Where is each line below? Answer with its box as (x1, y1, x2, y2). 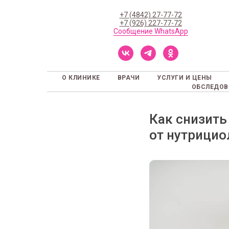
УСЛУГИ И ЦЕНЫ (157, 74, 212, 81)
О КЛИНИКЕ (62, 74, 100, 81)
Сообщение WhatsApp (113, 27, 188, 35)
